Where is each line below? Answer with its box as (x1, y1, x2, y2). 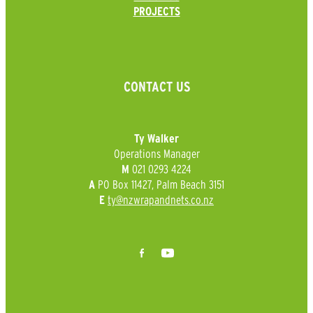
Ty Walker (134, 132, 179, 145)
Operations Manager (113, 147, 200, 161)
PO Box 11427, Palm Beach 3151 (98, 177, 224, 191)
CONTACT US (123, 79, 190, 95)
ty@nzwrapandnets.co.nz (108, 193, 214, 207)
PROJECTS (133, 5, 180, 18)
